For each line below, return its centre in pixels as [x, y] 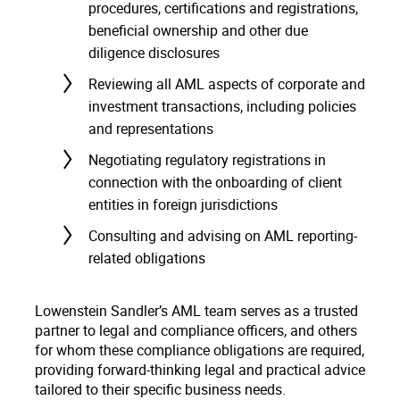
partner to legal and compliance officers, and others [196, 330]
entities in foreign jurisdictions [183, 204]
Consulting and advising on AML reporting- [223, 236]
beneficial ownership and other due [198, 30]
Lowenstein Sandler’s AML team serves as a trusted [196, 311]
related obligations [147, 258]
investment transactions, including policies [222, 106]
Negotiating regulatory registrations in [207, 160]
